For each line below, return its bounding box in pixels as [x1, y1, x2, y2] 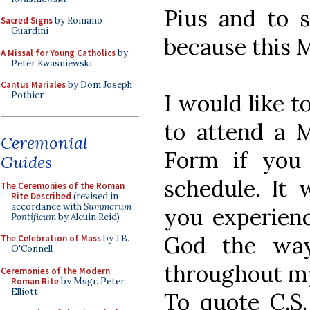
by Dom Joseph [66, 79, 132, 91]
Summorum [84, 200, 131, 212]
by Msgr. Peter [59, 275, 125, 287]
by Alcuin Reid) [56, 210, 120, 223]
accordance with [11, 200, 84, 212]
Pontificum [11, 210, 56, 223]
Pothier [11, 89, 44, 101]
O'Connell [11, 243, 53, 255]
